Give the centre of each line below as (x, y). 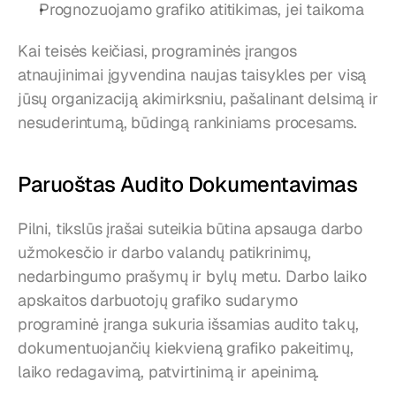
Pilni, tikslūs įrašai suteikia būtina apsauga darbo (190, 229)
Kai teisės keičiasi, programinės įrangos (157, 51)
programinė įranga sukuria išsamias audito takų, (188, 324)
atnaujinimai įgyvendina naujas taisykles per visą (192, 75)
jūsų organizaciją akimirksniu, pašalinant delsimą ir (198, 99)
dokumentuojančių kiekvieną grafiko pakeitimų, (186, 348)
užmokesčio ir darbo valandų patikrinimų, (164, 253)
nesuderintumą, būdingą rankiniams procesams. (188, 123)
